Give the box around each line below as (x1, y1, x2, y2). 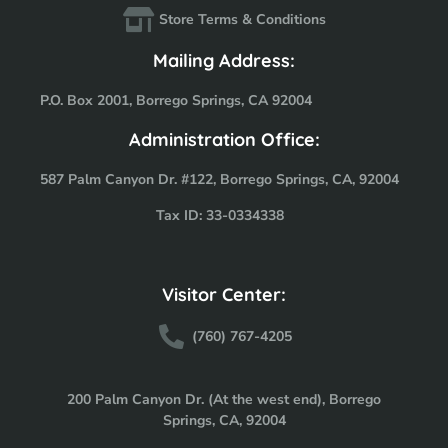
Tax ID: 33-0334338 (155, 205, 284, 225)
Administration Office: (128, 127, 320, 151)
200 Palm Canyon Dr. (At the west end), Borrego (67, 389, 381, 409)
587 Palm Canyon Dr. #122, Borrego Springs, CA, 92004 (40, 169, 399, 189)
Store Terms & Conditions (158, 9, 326, 29)
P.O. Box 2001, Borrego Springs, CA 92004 (40, 90, 312, 110)
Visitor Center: (162, 282, 286, 306)
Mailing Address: (153, 48, 295, 72)
